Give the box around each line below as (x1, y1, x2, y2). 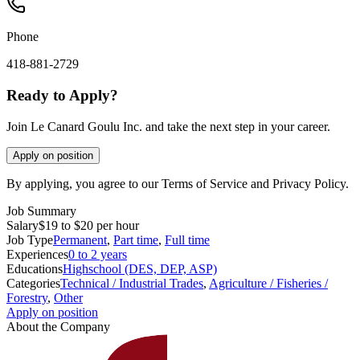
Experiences (6, 247, 68, 261)
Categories (6, 276, 60, 290)
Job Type (6, 232, 53, 247)
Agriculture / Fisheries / (209, 276, 328, 290)
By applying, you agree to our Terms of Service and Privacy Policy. (6, 176, 349, 190)
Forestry (6, 290, 47, 305)
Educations (6, 261, 63, 276)
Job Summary (6, 203, 76, 218)
